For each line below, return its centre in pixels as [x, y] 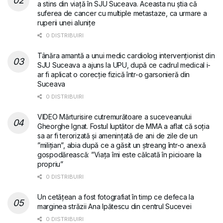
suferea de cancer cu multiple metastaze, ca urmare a [122, 13]
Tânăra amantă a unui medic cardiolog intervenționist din [126, 55]
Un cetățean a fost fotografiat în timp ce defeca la [116, 197]
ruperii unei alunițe [66, 22]
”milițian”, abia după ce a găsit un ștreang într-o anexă [122, 145]
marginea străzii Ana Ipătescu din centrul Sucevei [114, 206]
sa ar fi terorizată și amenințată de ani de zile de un [117, 135]
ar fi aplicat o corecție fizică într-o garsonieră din [114, 74]
